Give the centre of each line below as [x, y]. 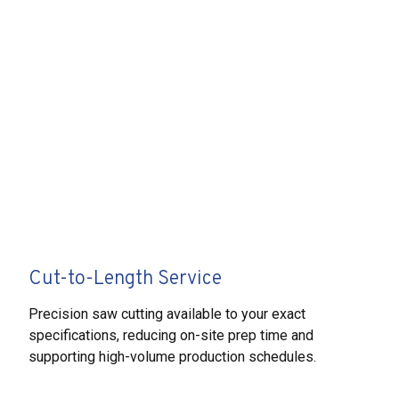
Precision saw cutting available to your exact [167, 313]
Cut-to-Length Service [125, 279]
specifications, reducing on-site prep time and [171, 335]
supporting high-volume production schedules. [172, 356]
